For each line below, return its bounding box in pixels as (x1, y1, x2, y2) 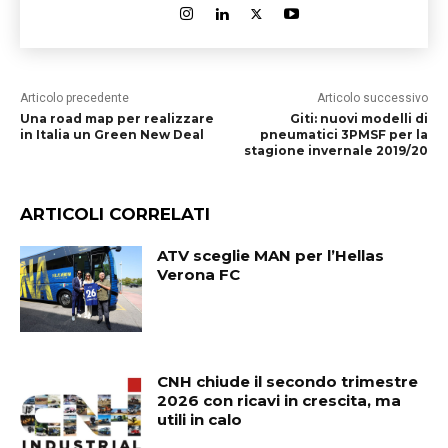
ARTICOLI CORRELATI (20, 204, 210, 224)
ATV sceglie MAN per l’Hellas (157, 246, 385, 265)
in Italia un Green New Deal (20, 127, 204, 142)
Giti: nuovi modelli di (289, 111, 428, 126)
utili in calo (157, 409, 243, 429)
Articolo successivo (316, 91, 428, 105)
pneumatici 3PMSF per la (259, 127, 428, 142)
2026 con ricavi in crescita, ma (157, 390, 402, 410)
